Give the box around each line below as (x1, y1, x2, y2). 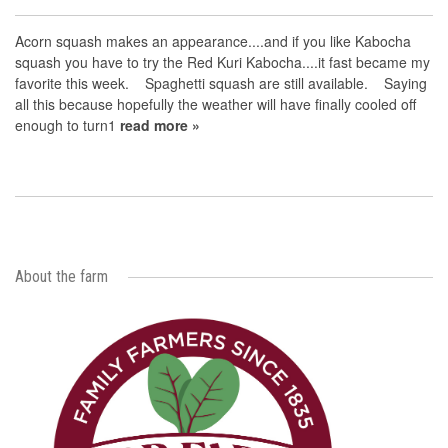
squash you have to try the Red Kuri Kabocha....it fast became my (15, 52, 430, 72)
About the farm (15, 267, 108, 286)
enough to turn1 (15, 115, 120, 135)
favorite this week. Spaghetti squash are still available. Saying (15, 73, 427, 93)
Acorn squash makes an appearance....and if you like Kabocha (15, 31, 411, 51)
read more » (120, 115, 200, 135)
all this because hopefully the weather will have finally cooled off (15, 94, 416, 114)
